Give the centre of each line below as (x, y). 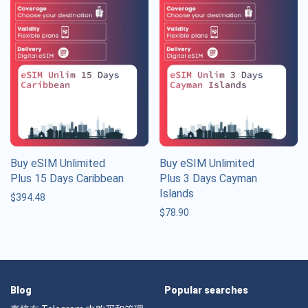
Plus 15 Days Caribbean (67, 178)
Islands (177, 193)
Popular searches (206, 290)
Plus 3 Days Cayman (208, 178)
